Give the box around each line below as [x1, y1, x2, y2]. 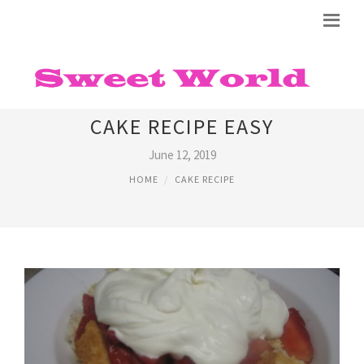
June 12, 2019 [148, 147, 216, 162]
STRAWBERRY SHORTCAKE [52, 81, 312, 108]
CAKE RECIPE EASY [90, 113, 274, 140]
